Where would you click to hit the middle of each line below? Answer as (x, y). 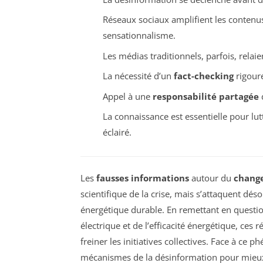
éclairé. (117, 132)
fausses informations (143, 178)
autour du (211, 178)
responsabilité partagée (205, 96)
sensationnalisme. (139, 36)
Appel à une (127, 96)
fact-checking (203, 76)
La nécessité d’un (138, 76)
